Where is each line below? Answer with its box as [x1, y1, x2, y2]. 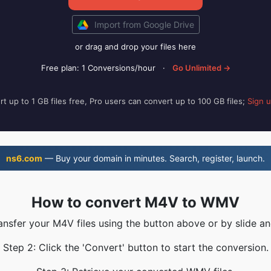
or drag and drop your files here [75, 42, 196, 51]
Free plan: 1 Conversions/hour [41, 63, 155, 73]
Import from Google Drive [94, 19, 194, 30]
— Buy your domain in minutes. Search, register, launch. [42, 153, 265, 163]
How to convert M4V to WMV [31, 194, 240, 211]
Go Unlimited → [172, 63, 230, 73]
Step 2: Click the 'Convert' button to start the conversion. [2, 241, 269, 253]
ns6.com [6, 153, 42, 163]
